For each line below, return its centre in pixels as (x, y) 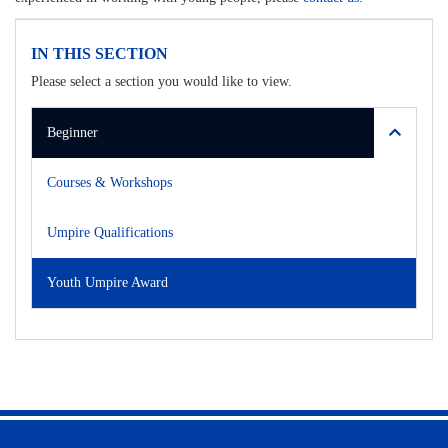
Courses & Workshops (109, 182)
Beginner (72, 132)
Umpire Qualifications (110, 232)
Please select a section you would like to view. (161, 81)
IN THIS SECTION (99, 53)
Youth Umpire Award (107, 282)
